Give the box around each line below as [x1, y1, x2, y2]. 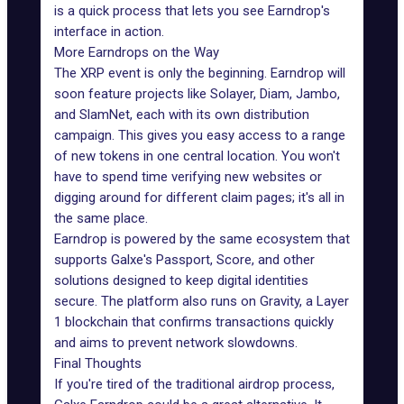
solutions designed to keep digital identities [54, 272, 308, 289]
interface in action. [54, 23, 164, 40]
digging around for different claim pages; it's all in [54, 189, 344, 206]
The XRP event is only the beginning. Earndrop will [54, 65, 345, 81]
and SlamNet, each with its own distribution [54, 106, 309, 123]
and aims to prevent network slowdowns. [54, 335, 298, 351]
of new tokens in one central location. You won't [54, 148, 340, 164]
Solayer [210, 86, 253, 102]
